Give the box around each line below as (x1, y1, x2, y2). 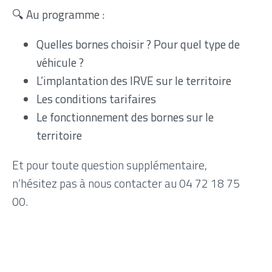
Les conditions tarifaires (36, 89, 156, 107)
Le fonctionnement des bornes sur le (36, 107, 214, 126)
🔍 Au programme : (12, 5, 104, 23)
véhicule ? (36, 53, 84, 71)
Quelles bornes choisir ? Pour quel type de (36, 35, 240, 53)
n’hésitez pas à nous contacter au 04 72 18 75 (12, 174, 240, 192)
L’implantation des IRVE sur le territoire (36, 71, 231, 89)
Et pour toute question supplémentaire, (12, 156, 207, 174)
